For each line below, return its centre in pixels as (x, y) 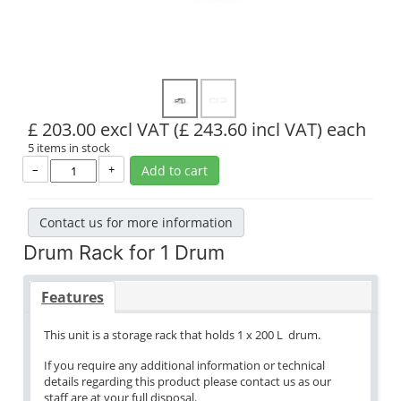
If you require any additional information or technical (184, 365)
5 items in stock (69, 148)
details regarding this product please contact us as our (188, 381)
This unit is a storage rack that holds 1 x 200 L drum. (182, 335)
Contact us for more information (136, 222)
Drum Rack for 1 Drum (124, 252)
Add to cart (174, 171)
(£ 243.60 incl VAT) (248, 129)
